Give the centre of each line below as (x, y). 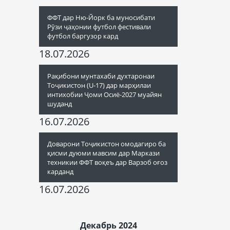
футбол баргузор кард (83, 36)
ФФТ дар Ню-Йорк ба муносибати (101, 17)
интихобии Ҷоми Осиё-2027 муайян (104, 94)
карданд (60, 171)
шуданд (60, 104)
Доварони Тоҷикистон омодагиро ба (107, 144)
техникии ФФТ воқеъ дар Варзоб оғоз (107, 162)
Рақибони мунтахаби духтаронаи (101, 76)
